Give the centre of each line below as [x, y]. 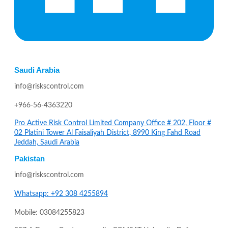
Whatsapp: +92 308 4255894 [61, 194]
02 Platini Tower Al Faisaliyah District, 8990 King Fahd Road [107, 133]
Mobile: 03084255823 [49, 213]
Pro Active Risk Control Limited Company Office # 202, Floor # [113, 123]
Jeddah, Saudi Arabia [47, 143]
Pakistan [30, 159]
